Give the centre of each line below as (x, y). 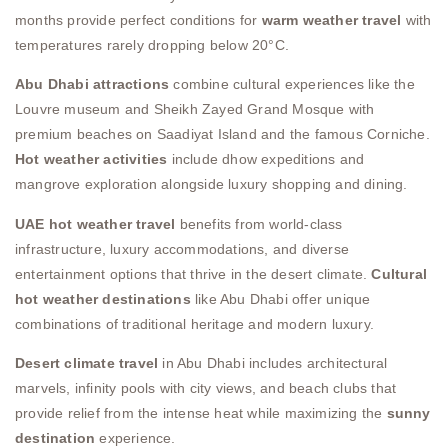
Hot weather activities (91, 159)
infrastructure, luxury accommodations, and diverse (182, 248)
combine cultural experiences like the (292, 84)
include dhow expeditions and (266, 159)
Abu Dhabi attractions (92, 84)
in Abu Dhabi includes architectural (273, 363)
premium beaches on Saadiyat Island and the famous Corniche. (222, 134)
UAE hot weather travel (95, 223)
